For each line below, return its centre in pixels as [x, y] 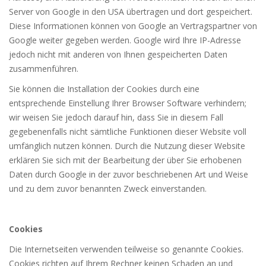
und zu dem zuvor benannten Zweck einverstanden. [108, 189]
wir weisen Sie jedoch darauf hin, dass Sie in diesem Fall [116, 118]
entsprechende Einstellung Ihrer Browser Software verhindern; [128, 103]
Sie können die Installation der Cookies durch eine [104, 89]
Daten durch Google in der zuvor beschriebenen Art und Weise [129, 175]
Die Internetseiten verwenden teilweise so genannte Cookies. [126, 249]
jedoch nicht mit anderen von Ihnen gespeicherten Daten [118, 55]
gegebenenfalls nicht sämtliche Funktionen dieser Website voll [128, 132]
